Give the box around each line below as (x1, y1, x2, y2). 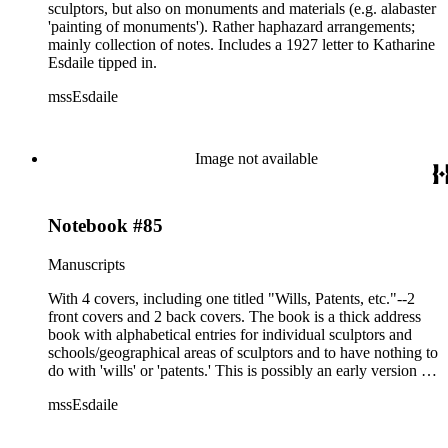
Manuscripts (48, 255, 125, 273)
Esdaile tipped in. (48, 54, 157, 72)
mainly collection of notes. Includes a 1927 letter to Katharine (48, 36, 435, 54)
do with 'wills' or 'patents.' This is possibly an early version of (48, 361, 434, 379)
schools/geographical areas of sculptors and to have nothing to (48, 343, 438, 361)
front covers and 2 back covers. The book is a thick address (48, 307, 421, 325)
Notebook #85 (48, 214, 163, 236)
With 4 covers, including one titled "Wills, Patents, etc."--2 (48, 289, 415, 307)
